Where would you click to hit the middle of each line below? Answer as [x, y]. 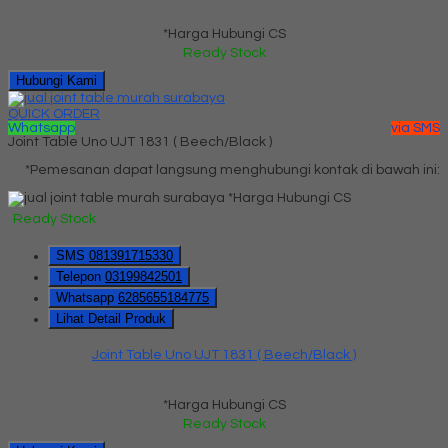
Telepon [80, 276]
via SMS [415, 127]
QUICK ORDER [54, 113]
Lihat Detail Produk [111, 318]
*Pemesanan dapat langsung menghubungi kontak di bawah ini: [232, 169]
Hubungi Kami [56, 80]
